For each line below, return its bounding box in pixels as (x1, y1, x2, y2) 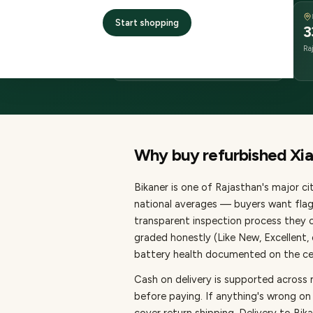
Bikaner (134, 181, 168, 194)
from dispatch (122, 59, 173, 69)
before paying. (134, 290, 205, 303)
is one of (168, 181, 215, 194)
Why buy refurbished (134, 145, 291, 165)
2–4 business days (122, 22, 240, 41)
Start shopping (115, 17, 179, 28)
